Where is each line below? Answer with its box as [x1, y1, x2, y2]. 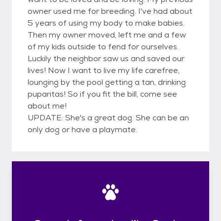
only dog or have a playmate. [28, 124, 137, 135]
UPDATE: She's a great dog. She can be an [28, 112, 189, 123]
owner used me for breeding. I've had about [28, 6, 192, 16]
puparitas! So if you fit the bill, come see [28, 89, 177, 99]
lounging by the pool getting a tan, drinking [28, 77, 186, 87]
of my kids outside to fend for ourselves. [28, 41, 179, 52]
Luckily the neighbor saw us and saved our [28, 53, 184, 64]
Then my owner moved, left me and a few [28, 30, 186, 40]
